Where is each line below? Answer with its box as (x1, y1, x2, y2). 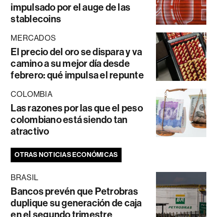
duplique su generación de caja (11, 197, 142, 209)
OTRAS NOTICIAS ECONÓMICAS (15, 150, 118, 159)
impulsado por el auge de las (11, 1, 131, 13)
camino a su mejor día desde (11, 57, 130, 69)
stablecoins (11, 13, 62, 25)
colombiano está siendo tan (11, 113, 128, 125)
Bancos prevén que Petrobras (11, 185, 138, 197)
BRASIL (11, 172, 39, 182)
